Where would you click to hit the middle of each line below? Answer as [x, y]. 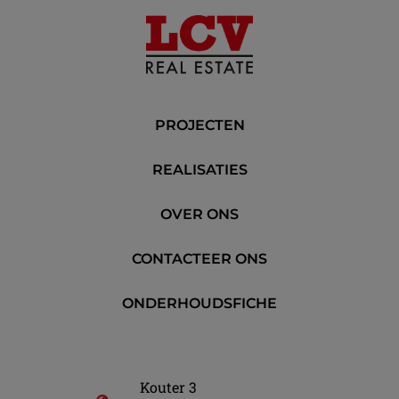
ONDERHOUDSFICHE [199, 303]
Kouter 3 [168, 387]
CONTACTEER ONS [199, 258]
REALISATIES [199, 169]
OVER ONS [199, 214]
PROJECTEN [199, 125]
